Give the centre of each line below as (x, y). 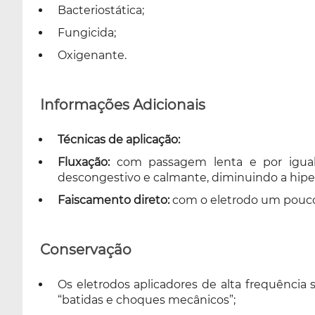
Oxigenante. (92, 55)
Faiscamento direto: (114, 200)
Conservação (86, 249)
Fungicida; (87, 32)
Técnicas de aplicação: (119, 139)
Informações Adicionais (123, 104)
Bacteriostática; (101, 10)
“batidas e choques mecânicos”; (147, 300)
